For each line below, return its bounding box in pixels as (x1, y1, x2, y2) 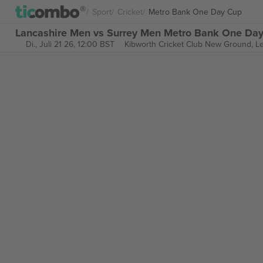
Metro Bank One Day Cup (149, 5, 242, 18)
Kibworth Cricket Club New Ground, (124, 38, 255, 50)
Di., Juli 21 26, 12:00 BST (25, 38, 114, 50)
